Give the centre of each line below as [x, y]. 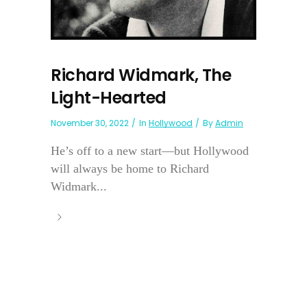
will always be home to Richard [130, 168]
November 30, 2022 [90, 123]
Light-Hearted [109, 97]
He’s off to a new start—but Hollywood [150, 150]
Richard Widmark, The [141, 75]
